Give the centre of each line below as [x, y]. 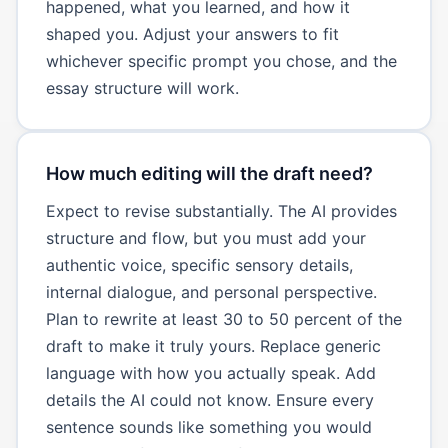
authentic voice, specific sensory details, [199, 264]
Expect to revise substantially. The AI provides [221, 210]
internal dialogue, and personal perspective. [211, 291]
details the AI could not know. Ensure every [209, 399]
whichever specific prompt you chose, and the [221, 60]
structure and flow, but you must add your [205, 237]
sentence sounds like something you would [208, 426]
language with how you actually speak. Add [210, 372]
